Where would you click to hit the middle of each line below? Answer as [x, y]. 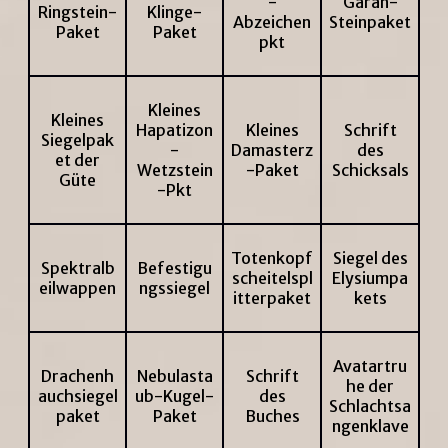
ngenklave [370, 426]
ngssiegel [174, 288]
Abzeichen [272, 22]
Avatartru [370, 366]
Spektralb [77, 268]
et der [77, 160]
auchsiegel [77, 396]
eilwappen [77, 288]
